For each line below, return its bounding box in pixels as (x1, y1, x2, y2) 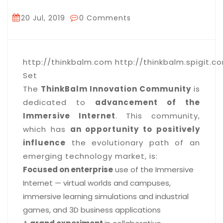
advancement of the (95, 97, 200, 108)
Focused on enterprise (23, 164, 113, 175)
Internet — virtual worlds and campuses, (23, 178, 171, 189)
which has (23, 124, 70, 135)
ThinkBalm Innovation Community (41, 84, 191, 95)
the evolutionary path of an (66, 137, 200, 148)
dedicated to (23, 97, 95, 108)
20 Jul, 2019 (21, 13, 65, 23)
